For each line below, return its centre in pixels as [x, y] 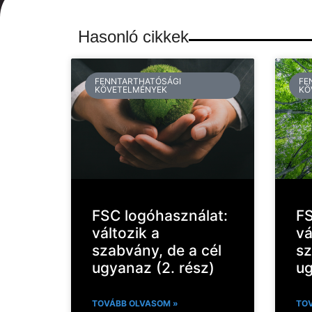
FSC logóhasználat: [160, 215]
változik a [126, 233]
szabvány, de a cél [157, 250]
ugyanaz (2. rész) [153, 267]
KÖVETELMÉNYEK [131, 89]
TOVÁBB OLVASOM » [135, 303]
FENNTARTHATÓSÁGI [138, 81]
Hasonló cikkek [133, 37]
